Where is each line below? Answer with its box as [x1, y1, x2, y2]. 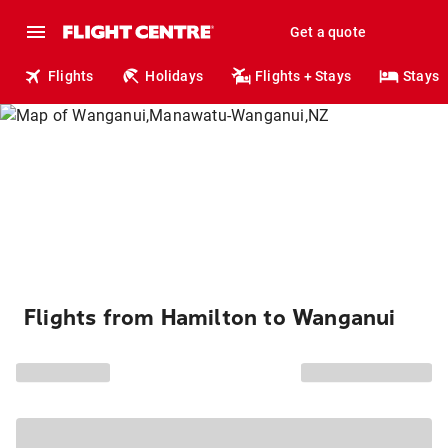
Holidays [145, 68, 204, 84]
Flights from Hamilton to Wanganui [24, 305, 396, 331]
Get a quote [289, 24, 366, 40]
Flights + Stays [255, 68, 352, 84]
